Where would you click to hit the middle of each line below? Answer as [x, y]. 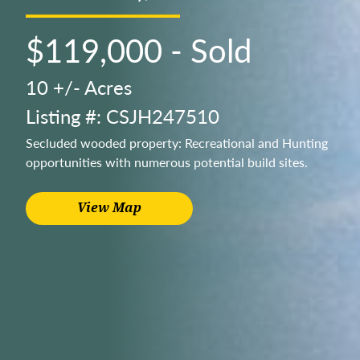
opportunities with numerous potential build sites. [167, 162]
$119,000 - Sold [139, 49]
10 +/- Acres [79, 87]
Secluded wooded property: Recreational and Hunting [177, 143]
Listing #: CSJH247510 [123, 116]
